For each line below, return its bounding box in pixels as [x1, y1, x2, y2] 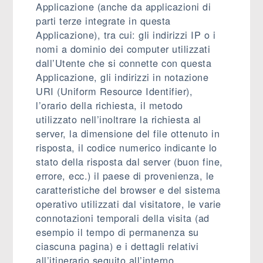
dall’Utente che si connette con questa [36, 56, 212, 70]
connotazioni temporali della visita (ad [36, 211, 210, 225]
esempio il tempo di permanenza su [36, 225, 199, 239]
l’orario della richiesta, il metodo [36, 98, 183, 112]
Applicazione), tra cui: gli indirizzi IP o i [36, 28, 216, 42]
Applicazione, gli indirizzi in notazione [36, 70, 209, 84]
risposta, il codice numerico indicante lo [36, 140, 217, 154]
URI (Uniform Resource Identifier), [36, 84, 193, 98]
